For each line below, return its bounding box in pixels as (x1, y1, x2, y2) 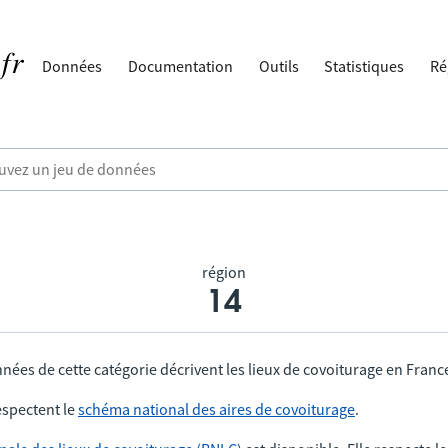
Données (42, 56, 103, 76)
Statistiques (324, 56, 405, 76)
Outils (258, 56, 299, 76)
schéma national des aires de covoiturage (78, 399, 355, 419)
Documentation (128, 56, 234, 76)
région (202, 262, 246, 282)
